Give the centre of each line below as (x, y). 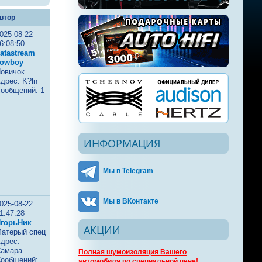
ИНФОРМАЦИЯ (122, 143)
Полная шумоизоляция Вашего (132, 252)
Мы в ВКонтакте (131, 201)
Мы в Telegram (128, 171)
